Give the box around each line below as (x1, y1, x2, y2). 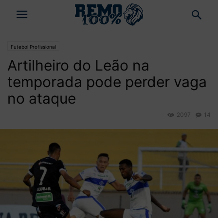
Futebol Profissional (11, 44, 56, 50)
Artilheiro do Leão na (7, 56, 149, 74)
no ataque (7, 90, 76, 107)
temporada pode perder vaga (7, 73, 207, 91)
